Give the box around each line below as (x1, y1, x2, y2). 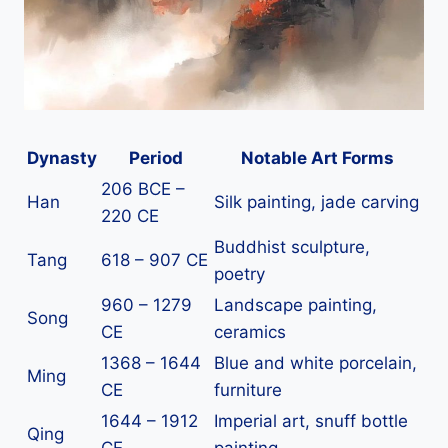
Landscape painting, (214, 295, 377, 316)
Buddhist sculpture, (214, 237, 370, 258)
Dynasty (27, 148, 97, 169)
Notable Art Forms (241, 148, 394, 169)
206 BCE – (101, 179, 185, 200)
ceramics (214, 322, 286, 343)
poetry (214, 264, 265, 285)
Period (128, 148, 183, 169)
